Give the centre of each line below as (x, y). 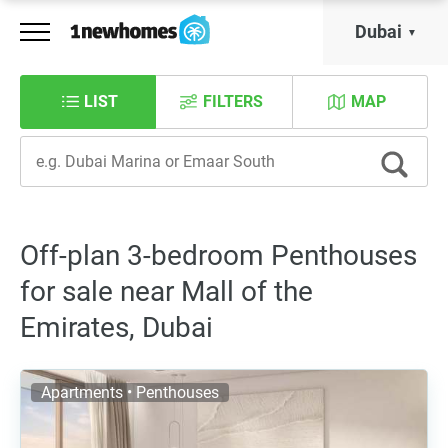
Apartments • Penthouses (130, 392)
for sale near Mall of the (166, 291)
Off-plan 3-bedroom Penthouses (218, 255)
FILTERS (232, 101)
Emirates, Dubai (116, 327)
